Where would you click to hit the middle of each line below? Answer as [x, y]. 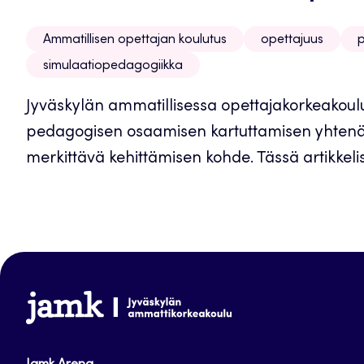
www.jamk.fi [70, 303]
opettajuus [292, 40]
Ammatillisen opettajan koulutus [135, 40]
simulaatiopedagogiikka [113, 66]
